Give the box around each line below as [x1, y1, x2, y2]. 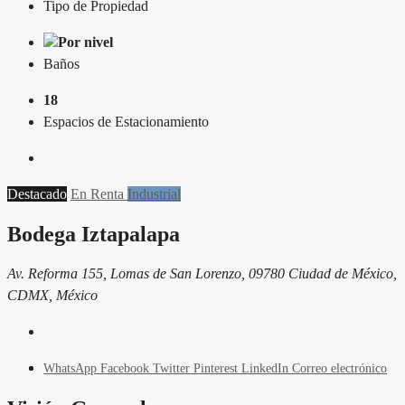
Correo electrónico [292, 361, 387, 375]
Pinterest [193, 361, 241, 375]
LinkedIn [241, 361, 292, 375]
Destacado [7, 185, 67, 202]
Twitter [153, 361, 193, 375]
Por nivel [58, 33, 113, 50]
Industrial [127, 185, 181, 202]
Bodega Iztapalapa [7, 221, 180, 246]
